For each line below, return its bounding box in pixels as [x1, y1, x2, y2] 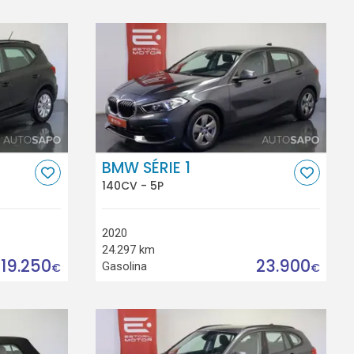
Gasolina [102, 258, 148, 273]
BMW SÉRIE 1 [102, 156, 191, 179]
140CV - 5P [102, 178, 164, 194]
